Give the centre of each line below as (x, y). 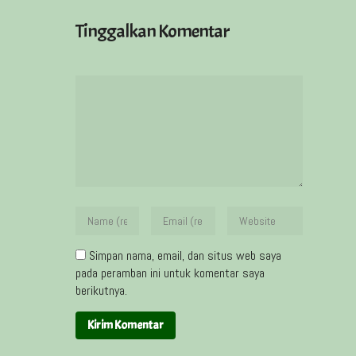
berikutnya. (101, 290)
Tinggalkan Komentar (153, 31)
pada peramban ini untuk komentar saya (170, 273)
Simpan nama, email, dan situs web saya (185, 255)
